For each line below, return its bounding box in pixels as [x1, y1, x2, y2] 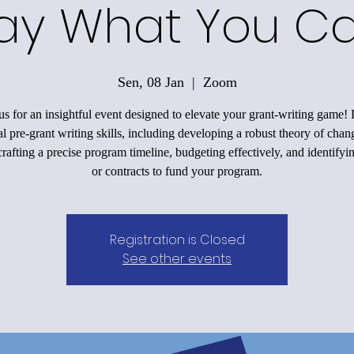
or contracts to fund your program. [92, 164, 262, 178]
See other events [122, 249, 232, 268]
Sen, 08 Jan [117, 73, 184, 90]
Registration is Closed [109, 230, 245, 249]
